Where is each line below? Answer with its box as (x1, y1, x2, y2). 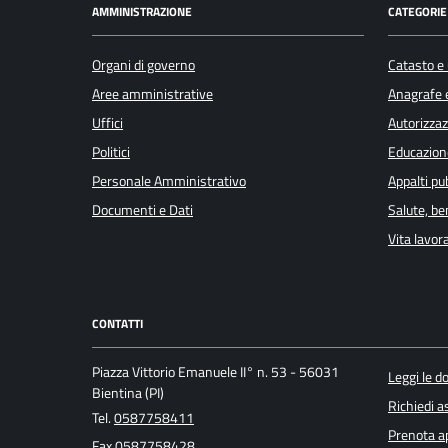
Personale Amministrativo (92, 169, 246, 192)
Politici (92, 140, 130, 163)
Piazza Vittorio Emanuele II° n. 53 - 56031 (92, 361, 339, 384)
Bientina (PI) (92, 382, 164, 405)
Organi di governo (92, 53, 195, 76)
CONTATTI (92, 314, 143, 334)
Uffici (92, 111, 123, 134)
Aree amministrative (92, 82, 213, 105)
